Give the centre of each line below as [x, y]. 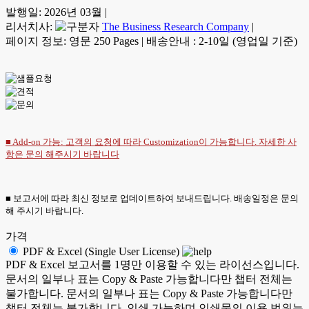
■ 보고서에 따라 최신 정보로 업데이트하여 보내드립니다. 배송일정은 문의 [152, 198]
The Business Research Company [176, 27]
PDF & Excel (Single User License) [101, 251]
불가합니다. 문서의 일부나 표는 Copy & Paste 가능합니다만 [149, 293]
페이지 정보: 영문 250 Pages [72, 41]
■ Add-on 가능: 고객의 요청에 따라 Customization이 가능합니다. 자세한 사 [151, 142]
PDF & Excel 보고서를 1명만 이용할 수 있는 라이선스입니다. [152, 265]
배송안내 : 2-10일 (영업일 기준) [222, 41]
